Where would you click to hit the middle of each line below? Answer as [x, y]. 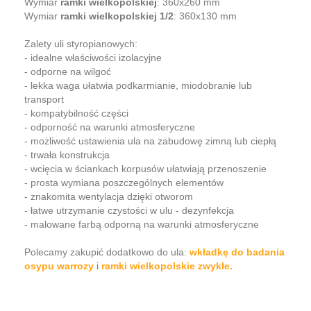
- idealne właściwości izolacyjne [93, 57]
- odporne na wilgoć [68, 71]
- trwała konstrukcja [67, 154]
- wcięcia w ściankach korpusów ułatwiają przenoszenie [145, 168]
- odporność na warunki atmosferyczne [110, 127]
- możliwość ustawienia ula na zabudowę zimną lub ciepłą [150, 141]
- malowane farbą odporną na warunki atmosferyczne [142, 224]
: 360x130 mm [205, 16]
